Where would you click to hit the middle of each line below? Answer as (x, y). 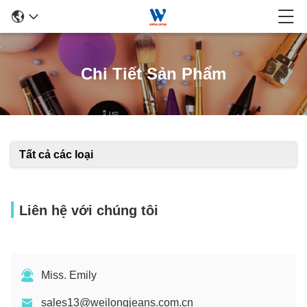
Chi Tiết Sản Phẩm (153, 74)
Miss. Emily (69, 275)
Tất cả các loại (56, 155)
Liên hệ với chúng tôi (89, 210)
